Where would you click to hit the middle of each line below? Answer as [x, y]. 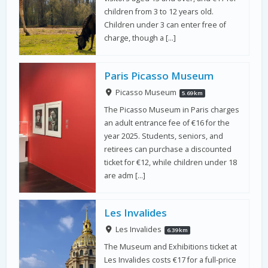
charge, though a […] [140, 38]
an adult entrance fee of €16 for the [167, 123]
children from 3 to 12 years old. [159, 12]
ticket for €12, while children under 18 [171, 162]
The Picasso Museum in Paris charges [172, 109]
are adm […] [125, 175]
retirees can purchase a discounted [168, 149]
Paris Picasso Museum [159, 75]
